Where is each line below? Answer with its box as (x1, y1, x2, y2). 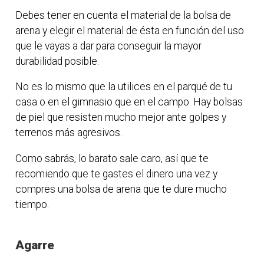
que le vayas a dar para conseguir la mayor (15, 39, 202, 52)
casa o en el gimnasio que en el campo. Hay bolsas (15, 96, 243, 108)
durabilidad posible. (15, 55, 100, 67)
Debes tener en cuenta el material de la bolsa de (15, 9, 232, 21)
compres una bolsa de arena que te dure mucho (15, 183, 227, 195)
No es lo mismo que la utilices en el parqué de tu (15, 81, 233, 93)
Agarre (15, 237, 55, 252)
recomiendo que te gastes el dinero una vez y (15, 167, 218, 180)
